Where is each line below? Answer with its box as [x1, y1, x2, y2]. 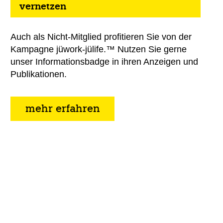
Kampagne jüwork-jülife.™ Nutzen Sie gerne [10, 44, 187, 54]
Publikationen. [10, 69, 67, 79]
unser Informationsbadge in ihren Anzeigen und [10, 56, 198, 67]
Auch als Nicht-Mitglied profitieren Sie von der [10, 31, 192, 42]
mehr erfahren [25, 102, 100, 114]
